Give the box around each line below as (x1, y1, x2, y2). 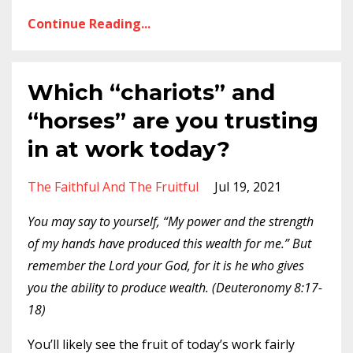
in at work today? (28, 136, 230, 162)
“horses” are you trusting (28, 107, 318, 134)
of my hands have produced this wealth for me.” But (28, 235, 311, 252)
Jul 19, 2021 (214, 178, 281, 195)
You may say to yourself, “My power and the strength (28, 213, 314, 230)
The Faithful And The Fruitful (28, 178, 199, 195)
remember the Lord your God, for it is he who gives (28, 257, 304, 274)
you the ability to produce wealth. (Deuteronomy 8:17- (28, 279, 322, 296)
